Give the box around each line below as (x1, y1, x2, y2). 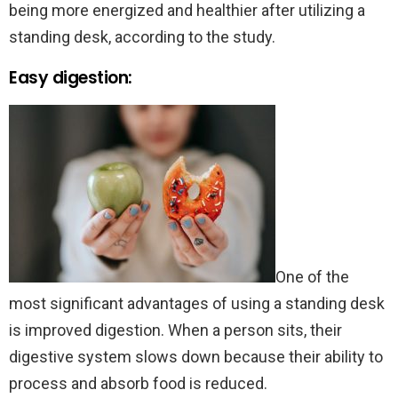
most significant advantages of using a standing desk (9, 293, 385, 313)
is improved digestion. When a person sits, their (9, 320, 342, 339)
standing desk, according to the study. (9, 27, 275, 46)
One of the (275, 267, 349, 286)
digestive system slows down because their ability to (9, 346, 383, 366)
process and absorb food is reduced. (9, 373, 267, 393)
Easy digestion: (9, 65, 132, 90)
